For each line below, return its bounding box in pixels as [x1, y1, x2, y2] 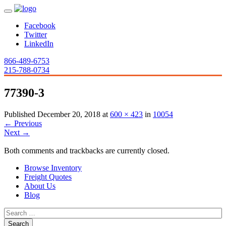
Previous [12, 119, 42, 128]
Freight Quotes [24, 172, 72, 181]
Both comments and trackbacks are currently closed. [4, 146, 169, 155]
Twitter [24, 30, 47, 39]
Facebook [24, 21, 55, 30]
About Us [24, 181, 55, 190]
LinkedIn [24, 39, 53, 48]
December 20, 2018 [37, 109, 100, 119]
